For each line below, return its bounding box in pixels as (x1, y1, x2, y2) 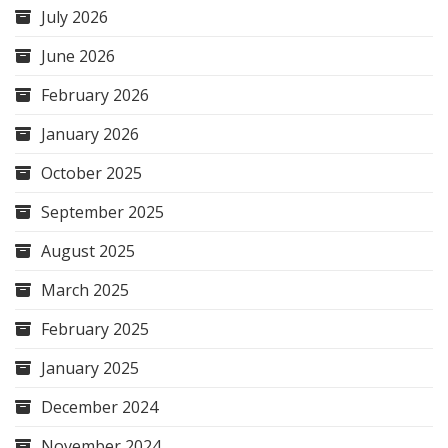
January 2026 (41, 122, 139, 145)
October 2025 (41, 161, 142, 184)
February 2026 (41, 83, 149, 106)
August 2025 (41, 239, 135, 262)
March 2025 (41, 278, 129, 301)
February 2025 (41, 317, 149, 340)
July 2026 (41, 5, 108, 28)
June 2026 (41, 44, 115, 67)
